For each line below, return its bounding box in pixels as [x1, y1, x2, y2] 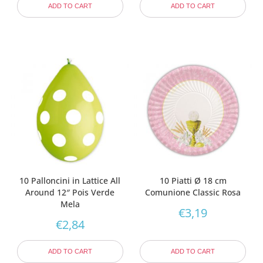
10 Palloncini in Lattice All [19, 175, 121, 187]
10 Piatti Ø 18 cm [159, 175, 227, 187]
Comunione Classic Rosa [145, 187, 241, 198]
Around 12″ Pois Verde [25, 187, 115, 198]
